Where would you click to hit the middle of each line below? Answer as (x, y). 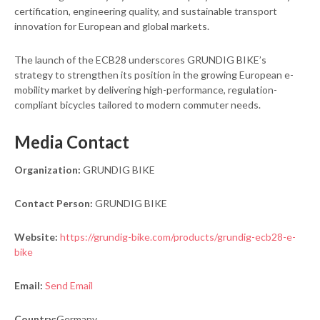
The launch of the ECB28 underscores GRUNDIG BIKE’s (140, 60)
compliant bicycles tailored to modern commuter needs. (137, 105)
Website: (36, 237)
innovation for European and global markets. (112, 26)
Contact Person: (54, 204)
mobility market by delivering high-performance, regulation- (146, 90)
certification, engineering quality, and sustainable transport (146, 11)
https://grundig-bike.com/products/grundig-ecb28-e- (178, 237)
